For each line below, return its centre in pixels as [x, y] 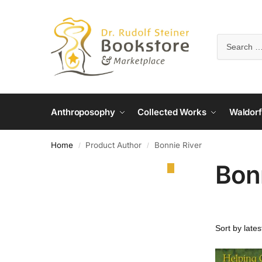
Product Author [114, 145]
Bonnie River [178, 145]
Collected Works [172, 112]
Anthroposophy [83, 112]
